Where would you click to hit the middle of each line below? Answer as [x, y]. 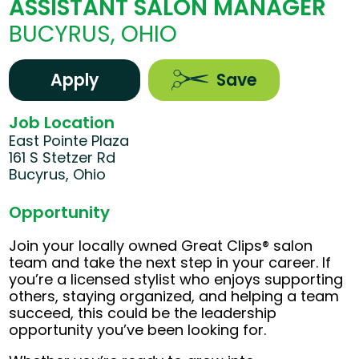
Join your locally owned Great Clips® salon [161, 246]
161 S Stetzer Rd [63, 158]
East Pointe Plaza [69, 141]
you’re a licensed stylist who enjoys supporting [176, 280]
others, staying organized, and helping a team [174, 296]
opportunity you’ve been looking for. [138, 330]
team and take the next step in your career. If [170, 263]
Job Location [62, 123]
